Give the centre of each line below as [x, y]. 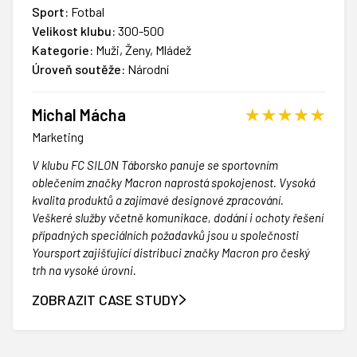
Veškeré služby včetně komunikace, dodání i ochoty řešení [178, 218]
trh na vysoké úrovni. [84, 271]
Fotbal [86, 12]
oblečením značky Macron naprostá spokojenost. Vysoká [173, 183]
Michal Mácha [79, 115]
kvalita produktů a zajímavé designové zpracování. [158, 200]
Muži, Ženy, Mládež [142, 50]
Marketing [58, 137]
